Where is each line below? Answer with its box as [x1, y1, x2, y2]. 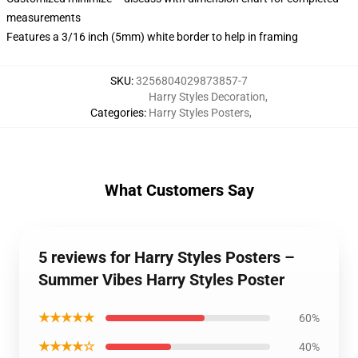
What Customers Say [104, 181, 254, 200]
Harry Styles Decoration [149, 90, 265, 103]
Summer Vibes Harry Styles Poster [38, 270, 284, 289]
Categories [90, 106, 144, 119]
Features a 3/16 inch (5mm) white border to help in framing [6, 30, 298, 43]
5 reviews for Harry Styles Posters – [38, 248, 295, 267]
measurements [6, 11, 81, 24]
